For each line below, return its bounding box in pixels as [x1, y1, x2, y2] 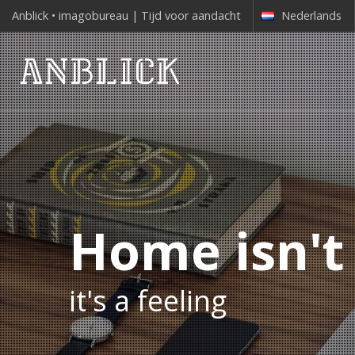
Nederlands [281, 8, 342, 23]
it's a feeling [69, 281, 227, 320]
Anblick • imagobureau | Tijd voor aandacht [12, 8, 241, 23]
